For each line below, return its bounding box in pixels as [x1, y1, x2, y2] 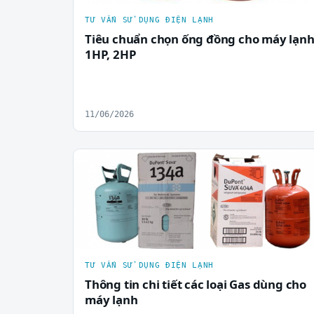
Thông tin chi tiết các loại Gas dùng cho [85, 276, 306, 293]
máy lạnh [85, 292, 138, 308]
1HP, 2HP [85, 46, 137, 63]
